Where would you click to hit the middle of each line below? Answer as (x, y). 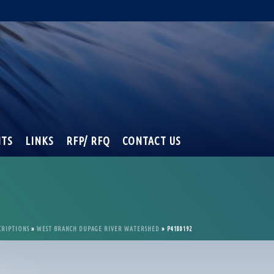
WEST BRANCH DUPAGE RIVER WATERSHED (98, 229)
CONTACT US (152, 141)
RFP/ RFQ (88, 141)
